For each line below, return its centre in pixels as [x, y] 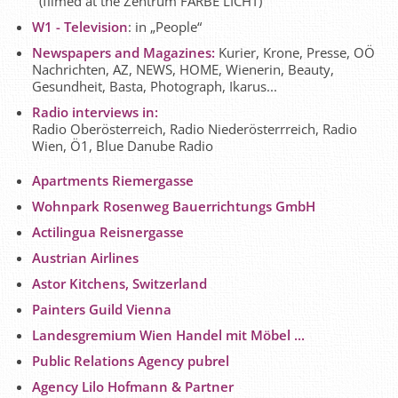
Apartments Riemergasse [113, 180]
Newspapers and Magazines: [124, 52]
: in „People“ [165, 27]
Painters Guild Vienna [102, 309]
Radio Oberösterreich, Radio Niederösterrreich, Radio [195, 129]
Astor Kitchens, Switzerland [120, 283]
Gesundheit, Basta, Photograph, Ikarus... [155, 86]
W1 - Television [80, 27]
